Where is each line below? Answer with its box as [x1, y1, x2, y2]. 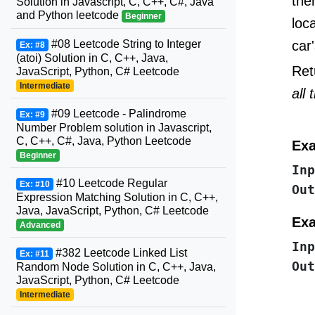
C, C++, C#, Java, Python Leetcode [16, 135, 191, 147]
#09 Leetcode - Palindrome [48, 108, 186, 120]
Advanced [19, 220, 60, 230]
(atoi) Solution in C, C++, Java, [16, 52, 168, 64]
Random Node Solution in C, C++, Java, [16, 261, 216, 273]
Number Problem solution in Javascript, [16, 122, 212, 134]
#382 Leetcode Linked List [52, 247, 187, 259]
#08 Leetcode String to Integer [48, 38, 201, 50]
